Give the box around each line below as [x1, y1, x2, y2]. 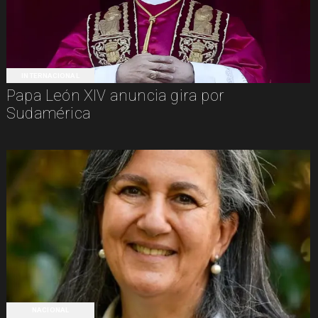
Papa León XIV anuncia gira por [6, 86, 224, 104]
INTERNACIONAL [21, 71, 79, 79]
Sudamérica [6, 104, 91, 122]
